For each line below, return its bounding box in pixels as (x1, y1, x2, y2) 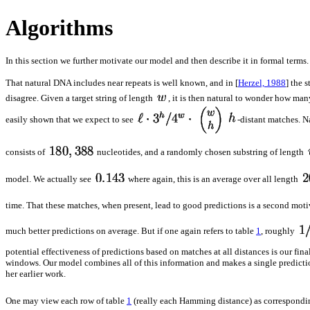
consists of (6, 146, 47, 157)
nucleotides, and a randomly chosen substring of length (95, 146, 306, 157)
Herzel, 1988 (238, 77, 286, 89)
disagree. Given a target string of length (6, 93, 155, 104)
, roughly (261, 225, 297, 236)
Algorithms (6, 15, 113, 40)
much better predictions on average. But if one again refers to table (6, 225, 256, 236)
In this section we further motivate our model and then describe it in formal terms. (6, 55, 309, 66)
